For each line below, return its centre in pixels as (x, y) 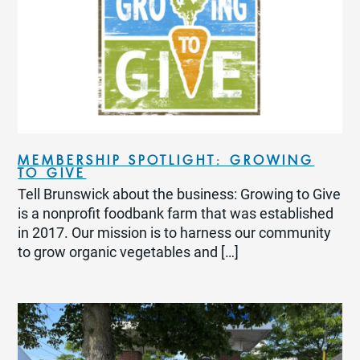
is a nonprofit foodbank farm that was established (176, 214)
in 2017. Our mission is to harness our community (175, 233)
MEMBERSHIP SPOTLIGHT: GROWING (166, 160)
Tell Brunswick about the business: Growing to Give (180, 195)
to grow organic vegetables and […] (129, 253)
